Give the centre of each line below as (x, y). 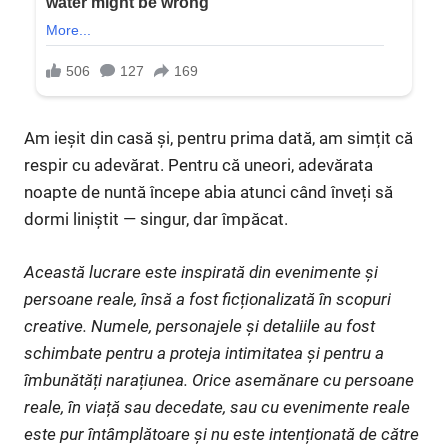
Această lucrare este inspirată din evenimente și (201, 271)
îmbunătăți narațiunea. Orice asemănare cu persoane (219, 379)
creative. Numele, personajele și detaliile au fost (199, 325)
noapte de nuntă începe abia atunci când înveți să (208, 192)
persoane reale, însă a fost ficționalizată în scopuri (207, 298)
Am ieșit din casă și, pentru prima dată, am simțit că (218, 138)
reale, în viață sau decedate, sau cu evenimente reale (217, 406)
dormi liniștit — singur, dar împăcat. (156, 219)
